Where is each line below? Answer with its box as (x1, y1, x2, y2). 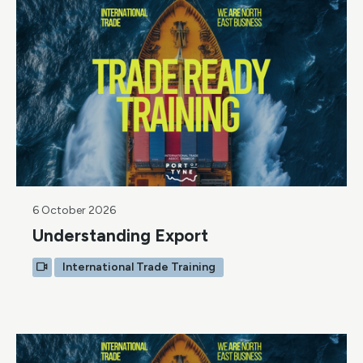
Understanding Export (32, 225, 208, 246)
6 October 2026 (32, 203, 116, 218)
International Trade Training (62, 260, 216, 275)
